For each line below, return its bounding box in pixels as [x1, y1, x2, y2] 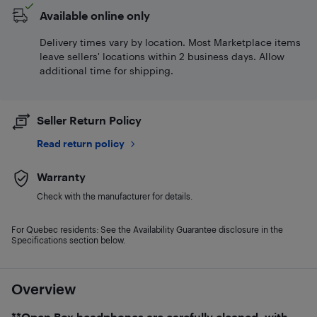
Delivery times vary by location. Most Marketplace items [40, 36, 301, 48]
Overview [11, 280, 76, 297]
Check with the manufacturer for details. [37, 191, 192, 201]
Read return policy [37, 137, 125, 149]
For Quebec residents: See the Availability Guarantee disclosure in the [11, 224, 283, 234]
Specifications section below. [11, 235, 125, 245]
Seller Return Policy [37, 113, 142, 127]
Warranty [37, 170, 86, 183]
